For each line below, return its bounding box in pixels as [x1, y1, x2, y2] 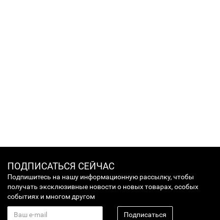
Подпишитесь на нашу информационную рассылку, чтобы [7, 173, 194, 181]
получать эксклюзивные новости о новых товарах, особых [7, 183, 198, 191]
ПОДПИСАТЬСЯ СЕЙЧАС [7, 161, 114, 172]
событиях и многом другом [7, 192, 95, 200]
